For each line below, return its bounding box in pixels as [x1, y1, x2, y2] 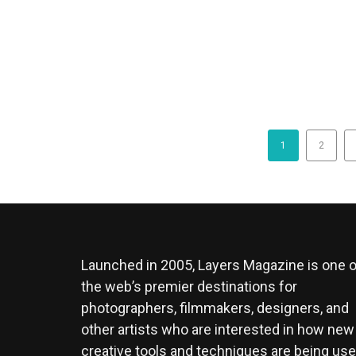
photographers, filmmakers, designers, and [81, 300, 349, 316]
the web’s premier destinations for [81, 278, 297, 295]
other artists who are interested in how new [81, 321, 354, 338]
